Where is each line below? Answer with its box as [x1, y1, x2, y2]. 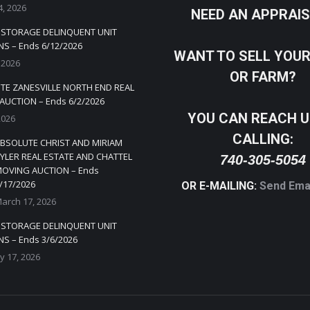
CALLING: [232, 131, 294, 147]
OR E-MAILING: [181, 179, 259, 192]
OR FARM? [230, 69, 297, 85]
